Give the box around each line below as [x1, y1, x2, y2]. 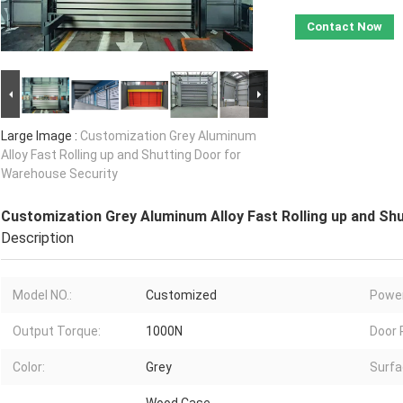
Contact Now [307, 20, 382, 34]
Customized [146, 288, 217, 303]
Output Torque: [13, 324, 101, 339]
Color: [13, 360, 45, 375]
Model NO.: [13, 288, 72, 303]
